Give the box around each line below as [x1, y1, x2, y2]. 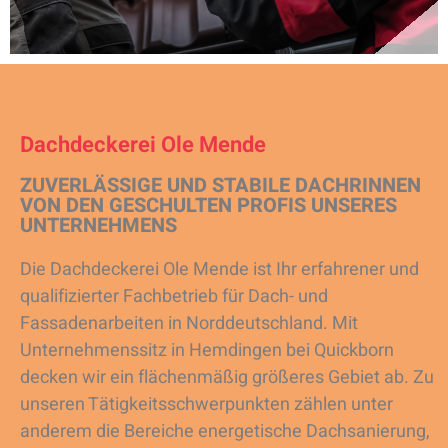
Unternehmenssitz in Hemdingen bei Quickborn [20, 337, 394, 365]
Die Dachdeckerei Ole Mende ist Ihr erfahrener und [20, 256, 419, 284]
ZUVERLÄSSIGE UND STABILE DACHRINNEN [20, 171, 421, 201]
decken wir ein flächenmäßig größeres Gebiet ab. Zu [20, 364, 434, 392]
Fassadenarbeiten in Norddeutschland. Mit [20, 310, 358, 338]
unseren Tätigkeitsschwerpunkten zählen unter [20, 391, 393, 419]
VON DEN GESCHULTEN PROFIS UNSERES [20, 191, 397, 221]
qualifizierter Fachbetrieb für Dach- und [20, 283, 328, 311]
